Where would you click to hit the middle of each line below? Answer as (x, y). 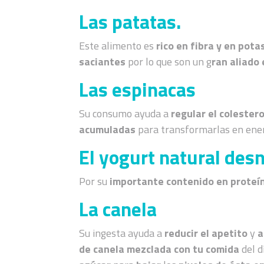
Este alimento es (118, 45)
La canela (118, 209)
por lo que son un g (170, 61)
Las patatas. (132, 22)
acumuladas (108, 129)
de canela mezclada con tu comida (161, 249)
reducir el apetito (206, 233)
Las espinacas (138, 89)
